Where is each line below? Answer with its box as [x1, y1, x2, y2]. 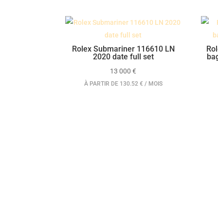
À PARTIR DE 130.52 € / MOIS [84, 80, 163, 88]
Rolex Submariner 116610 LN [72, 44, 175, 54]
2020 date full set [92, 52, 154, 62]
